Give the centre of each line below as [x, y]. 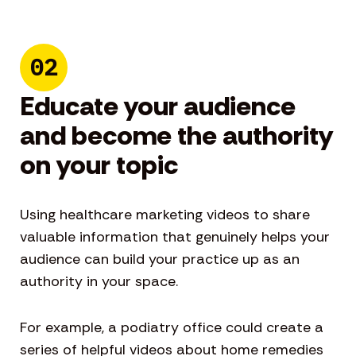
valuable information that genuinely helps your [175, 237]
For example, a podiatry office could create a [172, 327]
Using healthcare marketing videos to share [165, 215]
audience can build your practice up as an [160, 259]
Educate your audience [158, 106]
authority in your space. [99, 281]
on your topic [99, 165]
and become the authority [176, 135]
